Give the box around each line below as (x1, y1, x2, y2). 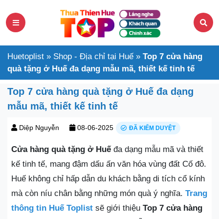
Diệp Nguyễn (19, 123, 59, 131)
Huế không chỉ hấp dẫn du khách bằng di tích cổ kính (11, 174, 205, 183)
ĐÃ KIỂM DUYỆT (129, 124, 175, 131)
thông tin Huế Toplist (11, 203, 93, 213)
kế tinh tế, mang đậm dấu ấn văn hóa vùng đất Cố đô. (11, 159, 206, 169)
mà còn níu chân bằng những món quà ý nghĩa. (11, 188, 185, 198)
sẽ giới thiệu (93, 203, 143, 213)
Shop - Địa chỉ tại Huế (53, 51, 133, 61)
